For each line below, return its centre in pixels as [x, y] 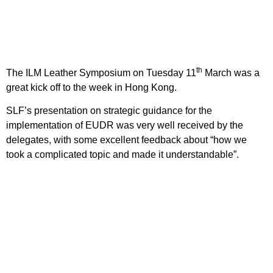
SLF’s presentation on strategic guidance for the [109, 111]
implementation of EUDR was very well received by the [125, 126]
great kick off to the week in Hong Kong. [93, 87]
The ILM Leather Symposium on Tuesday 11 [101, 73]
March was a [231, 73]
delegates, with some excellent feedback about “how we [126, 140]
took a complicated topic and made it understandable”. [122, 155]
